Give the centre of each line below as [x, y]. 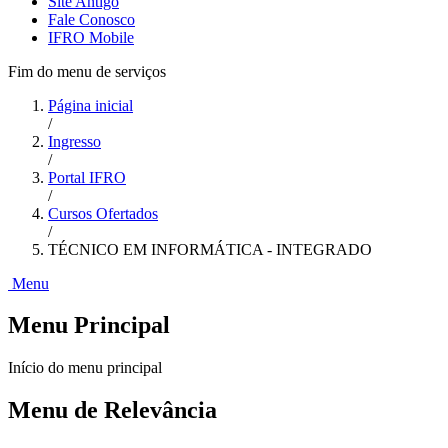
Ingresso [74, 141]
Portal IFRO [87, 177]
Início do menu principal [85, 368]
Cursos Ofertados [103, 213]
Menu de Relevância [112, 410]
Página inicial [90, 105]
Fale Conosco [91, 19]
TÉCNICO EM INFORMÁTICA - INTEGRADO [210, 249]
